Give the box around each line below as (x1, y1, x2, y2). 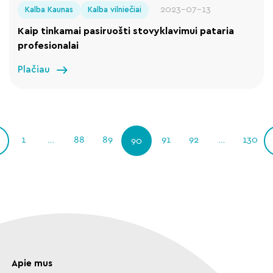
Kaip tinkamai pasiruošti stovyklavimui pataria (18, 26, 235, 37)
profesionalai (18, 41, 79, 51)
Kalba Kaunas (25, 5, 74, 14)
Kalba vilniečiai (88, 5, 142, 14)
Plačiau (18, 65, 51, 74)
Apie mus (11, 259, 52, 269)
